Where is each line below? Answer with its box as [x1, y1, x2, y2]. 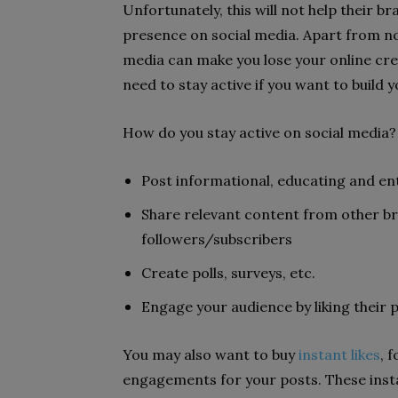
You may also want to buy [123, 346, 298, 363]
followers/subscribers [141, 230, 292, 248]
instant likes [298, 346, 380, 363]
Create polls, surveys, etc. [141, 264, 315, 282]
